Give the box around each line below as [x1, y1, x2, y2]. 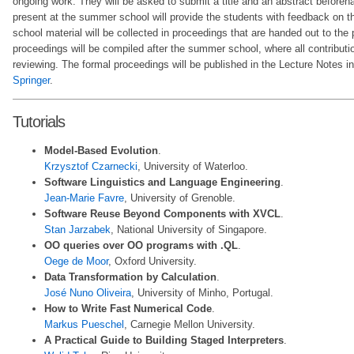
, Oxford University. [108, 255, 197, 268]
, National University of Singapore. [111, 224, 267, 236]
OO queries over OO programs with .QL [44, 239, 238, 252]
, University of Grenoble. [124, 192, 235, 205]
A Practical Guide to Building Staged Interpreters [44, 334, 284, 347]
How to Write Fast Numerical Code [44, 303, 212, 315]
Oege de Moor [44, 255, 108, 268]
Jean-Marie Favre [44, 192, 124, 205]
